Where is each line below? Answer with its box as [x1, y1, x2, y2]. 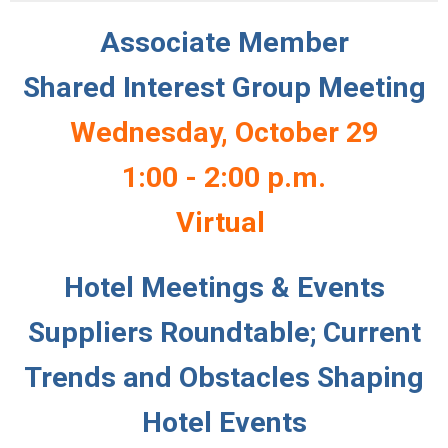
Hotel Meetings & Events [63, 271, 385, 304]
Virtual [176, 206, 265, 239]
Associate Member [99, 26, 349, 59]
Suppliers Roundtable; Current [27, 316, 421, 349]
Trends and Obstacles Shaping [24, 361, 424, 394]
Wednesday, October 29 [70, 116, 378, 149]
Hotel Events [141, 406, 307, 439]
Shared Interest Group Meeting [22, 71, 426, 104]
